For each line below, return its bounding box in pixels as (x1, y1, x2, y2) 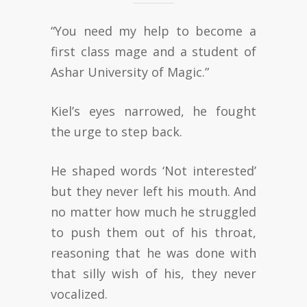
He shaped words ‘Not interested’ (51, 162, 256, 179)
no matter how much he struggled (51, 203, 256, 220)
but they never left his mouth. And (51, 182, 256, 199)
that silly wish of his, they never (51, 265, 256, 282)
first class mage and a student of (51, 42, 256, 60)
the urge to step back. (51, 123, 182, 140)
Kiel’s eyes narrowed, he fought (51, 102, 256, 119)
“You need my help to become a (51, 22, 256, 39)
